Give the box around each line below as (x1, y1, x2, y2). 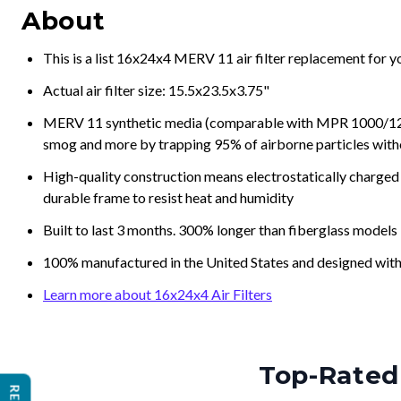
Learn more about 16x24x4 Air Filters (43, 286, 272, 303)
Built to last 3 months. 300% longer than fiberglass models (43, 221, 397, 238)
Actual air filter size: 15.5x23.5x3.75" (43, 81, 269, 98)
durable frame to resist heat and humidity (43, 189, 294, 206)
